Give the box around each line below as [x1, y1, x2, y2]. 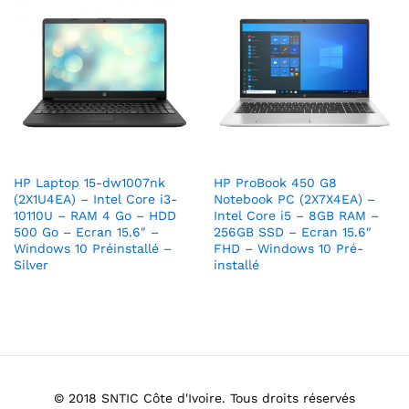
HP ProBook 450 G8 [214, 175, 337, 191]
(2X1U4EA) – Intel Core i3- [14, 192, 177, 207]
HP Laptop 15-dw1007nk [14, 175, 165, 191]
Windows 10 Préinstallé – [14, 241, 172, 257]
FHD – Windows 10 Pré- [214, 241, 363, 257]
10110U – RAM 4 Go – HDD [14, 208, 176, 224]
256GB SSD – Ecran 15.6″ [214, 225, 372, 240]
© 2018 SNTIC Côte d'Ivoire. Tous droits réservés [54, 391, 355, 406]
